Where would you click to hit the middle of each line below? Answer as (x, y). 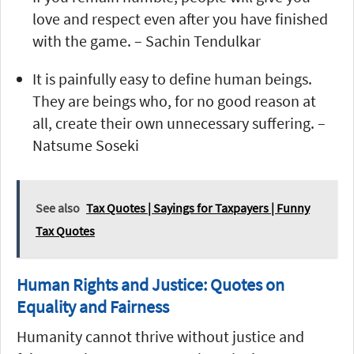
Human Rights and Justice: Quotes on (151, 284)
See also (58, 207)
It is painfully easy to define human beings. (172, 78)
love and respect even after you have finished (180, 18)
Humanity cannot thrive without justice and (160, 336)
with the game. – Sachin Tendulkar (147, 40)
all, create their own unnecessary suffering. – (179, 122)
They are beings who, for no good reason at (174, 100)
